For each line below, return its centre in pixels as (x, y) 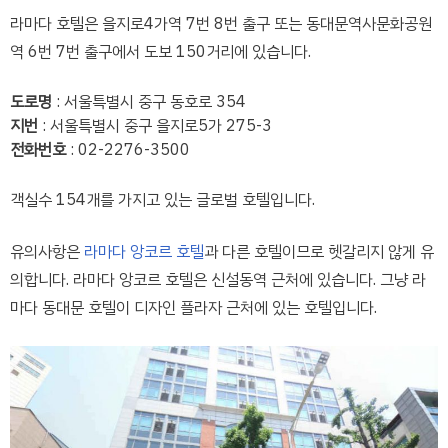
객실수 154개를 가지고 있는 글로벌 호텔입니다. (162, 200)
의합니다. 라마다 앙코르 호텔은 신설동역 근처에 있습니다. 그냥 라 (218, 280)
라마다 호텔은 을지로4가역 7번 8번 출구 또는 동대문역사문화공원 (221, 24)
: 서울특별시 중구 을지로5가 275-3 (155, 126)
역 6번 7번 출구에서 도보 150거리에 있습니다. (160, 52)
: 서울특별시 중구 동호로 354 (149, 102)
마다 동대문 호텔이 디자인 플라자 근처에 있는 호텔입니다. (193, 308)
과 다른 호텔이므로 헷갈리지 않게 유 (319, 252)
